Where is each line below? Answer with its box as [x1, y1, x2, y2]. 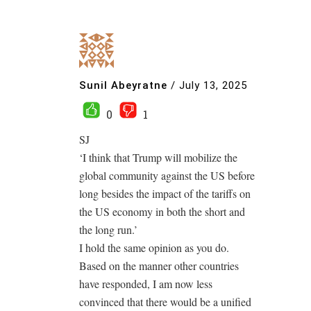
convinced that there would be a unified [79, 294, 251, 309]
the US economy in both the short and [79, 204, 245, 219]
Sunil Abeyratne [79, 78, 167, 92]
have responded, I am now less [79, 276, 212, 291]
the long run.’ [79, 222, 137, 237]
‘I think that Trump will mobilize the [79, 150, 237, 165]
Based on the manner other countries [79, 258, 239, 273]
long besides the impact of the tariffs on [79, 186, 251, 201]
